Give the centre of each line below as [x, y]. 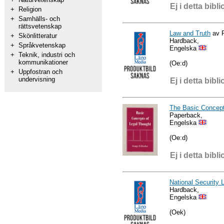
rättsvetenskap [40, 26]
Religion [30, 9]
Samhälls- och [39, 19]
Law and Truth [190, 33]
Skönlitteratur [38, 36]
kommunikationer [43, 62]
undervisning [37, 79]
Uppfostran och [40, 72]
